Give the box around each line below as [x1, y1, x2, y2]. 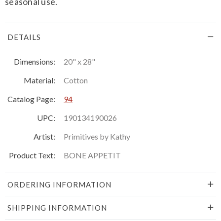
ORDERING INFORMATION [7, 180, 111, 189]
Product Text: [9, 150, 55, 160]
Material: [24, 75, 55, 85]
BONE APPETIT [64, 150, 121, 160]
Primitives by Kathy [64, 131, 130, 141]
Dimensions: [14, 56, 55, 66]
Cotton [64, 75, 88, 85]
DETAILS [7, 32, 41, 41]
